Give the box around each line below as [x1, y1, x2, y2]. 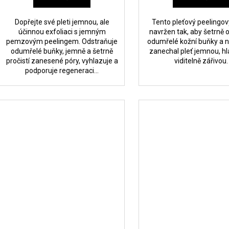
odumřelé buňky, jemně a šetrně [11, 47, 113, 55]
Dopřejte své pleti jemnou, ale [14, 17, 109, 26]
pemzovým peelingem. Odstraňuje [6, 37, 118, 45]
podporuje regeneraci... [25, 66, 99, 75]
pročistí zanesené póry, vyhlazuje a [6, 56, 118, 65]
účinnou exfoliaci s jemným [18, 27, 106, 36]
